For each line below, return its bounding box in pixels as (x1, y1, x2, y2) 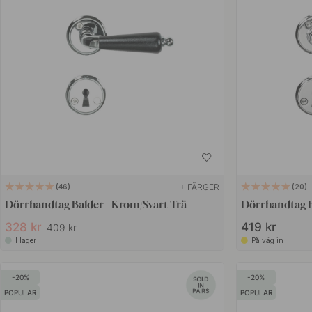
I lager (15, 235, 37, 244)
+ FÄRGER (180, 181, 220, 192)
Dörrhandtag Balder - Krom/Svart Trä (5, 197, 187, 210)
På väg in (251, 235, 284, 244)
